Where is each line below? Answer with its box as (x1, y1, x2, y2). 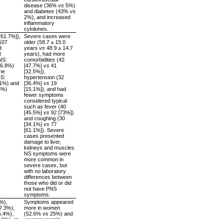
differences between (24, 174, 72, 180)
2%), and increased (24, 14, 70, 20)
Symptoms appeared (24, 198, 73, 205)
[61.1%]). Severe (24, 127, 64, 133)
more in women (24, 204, 60, 211)
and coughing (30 (24, 115, 65, 121)
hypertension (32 (24, 74, 64, 80)
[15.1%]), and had (24, 86, 66, 92)
